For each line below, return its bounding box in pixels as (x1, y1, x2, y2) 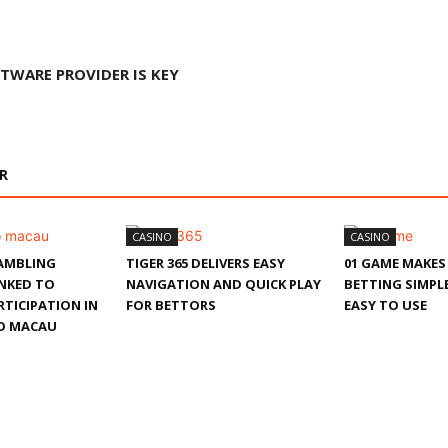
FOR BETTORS (126, 296, 216, 314)
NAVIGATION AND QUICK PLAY (126, 275, 321, 293)
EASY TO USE (344, 296, 427, 314)
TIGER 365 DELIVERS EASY (126, 254, 285, 272)
